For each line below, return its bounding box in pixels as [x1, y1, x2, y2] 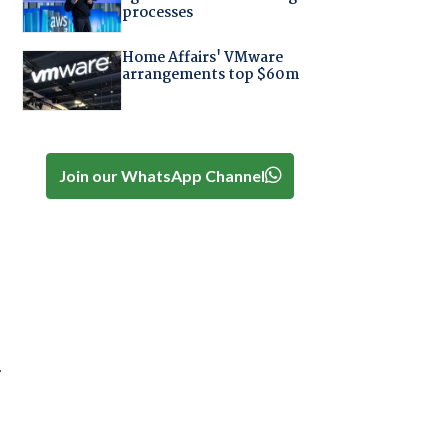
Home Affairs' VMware [121, 45, 283, 70]
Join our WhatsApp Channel [58, 165, 265, 185]
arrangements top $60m [121, 62, 299, 87]
